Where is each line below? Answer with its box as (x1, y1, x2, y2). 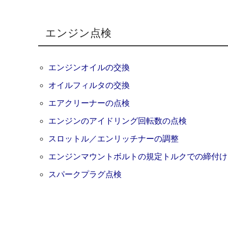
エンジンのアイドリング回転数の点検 (48, 117, 187, 126)
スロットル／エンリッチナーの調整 (48, 134, 179, 144)
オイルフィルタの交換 (48, 81, 130, 90)
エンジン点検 (45, 26, 112, 39)
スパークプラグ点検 (48, 170, 122, 179)
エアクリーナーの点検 (48, 99, 130, 108)
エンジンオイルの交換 (48, 63, 130, 72)
